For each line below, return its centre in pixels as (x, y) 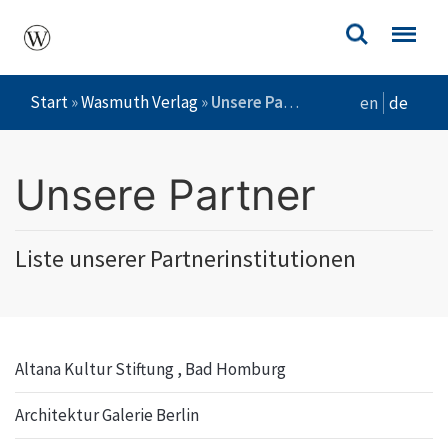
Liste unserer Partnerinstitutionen (185, 258)
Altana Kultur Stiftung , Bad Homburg (150, 369)
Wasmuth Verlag (139, 102)
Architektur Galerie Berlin (107, 415)
